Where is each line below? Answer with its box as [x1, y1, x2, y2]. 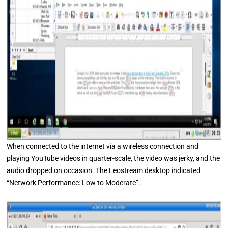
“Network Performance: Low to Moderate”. [7, 179, 141, 187]
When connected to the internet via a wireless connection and [7, 142, 199, 150]
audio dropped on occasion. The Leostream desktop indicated [7, 166, 201, 175]
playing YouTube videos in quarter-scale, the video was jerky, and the [7, 154, 220, 162]
